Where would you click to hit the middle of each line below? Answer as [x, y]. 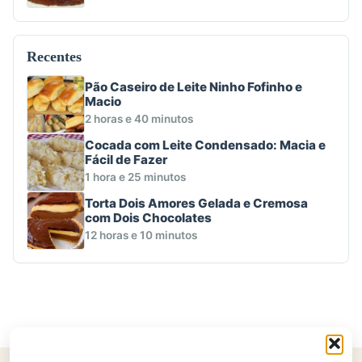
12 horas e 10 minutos [141, 236]
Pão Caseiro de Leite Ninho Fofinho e [194, 86]
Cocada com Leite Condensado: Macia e [205, 145]
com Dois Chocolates [148, 217]
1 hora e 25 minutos [135, 177]
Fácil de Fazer [126, 159]
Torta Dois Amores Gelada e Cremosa [196, 203]
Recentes [54, 56]
